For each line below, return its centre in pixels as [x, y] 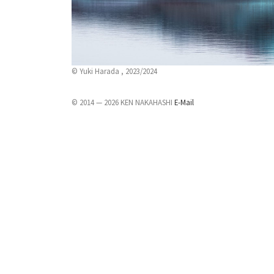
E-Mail [184, 102]
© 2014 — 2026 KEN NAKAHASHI [123, 102]
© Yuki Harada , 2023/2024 [114, 71]
